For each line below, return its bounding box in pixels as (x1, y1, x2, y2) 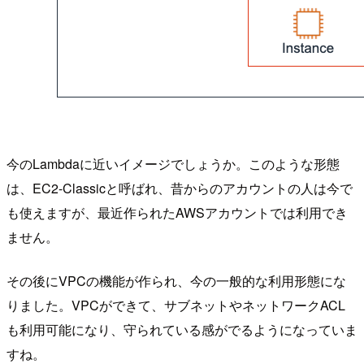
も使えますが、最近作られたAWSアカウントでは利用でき (6, 202, 348, 222)
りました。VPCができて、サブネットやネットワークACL (6, 295, 345, 314)
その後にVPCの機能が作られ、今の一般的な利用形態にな (6, 271, 346, 290)
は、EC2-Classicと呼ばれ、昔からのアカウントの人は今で (6, 178, 353, 197)
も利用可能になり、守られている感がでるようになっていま (6, 319, 357, 339)
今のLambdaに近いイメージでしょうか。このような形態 (6, 154, 340, 173)
